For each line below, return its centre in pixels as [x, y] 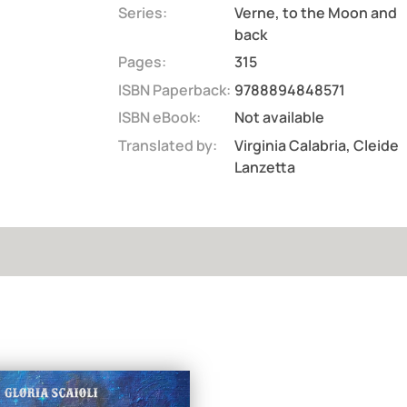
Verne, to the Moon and [315, 13]
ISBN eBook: [159, 118]
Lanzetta [264, 167]
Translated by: [167, 145]
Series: [142, 13]
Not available [279, 118]
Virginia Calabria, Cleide [316, 145]
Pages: [142, 62]
